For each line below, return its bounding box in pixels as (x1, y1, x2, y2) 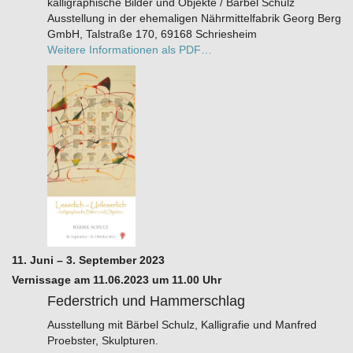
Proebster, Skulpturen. (46, 334, 158, 347)
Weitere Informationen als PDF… (46, 43, 212, 56)
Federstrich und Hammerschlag (46, 293, 245, 310)
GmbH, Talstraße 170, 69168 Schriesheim (46, 27, 257, 40)
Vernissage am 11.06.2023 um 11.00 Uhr (12, 273, 221, 287)
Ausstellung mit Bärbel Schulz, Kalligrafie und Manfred (46, 318, 317, 332)
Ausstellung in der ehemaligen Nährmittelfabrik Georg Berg (46, 11, 341, 24)
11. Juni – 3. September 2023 (12, 254, 165, 267)
